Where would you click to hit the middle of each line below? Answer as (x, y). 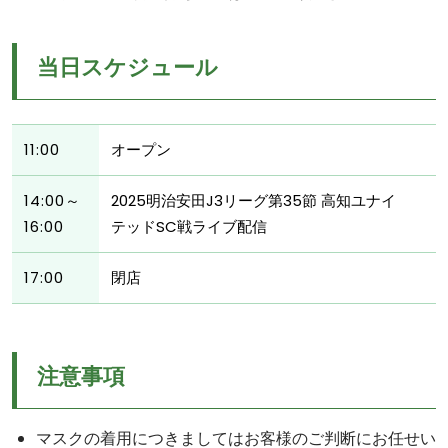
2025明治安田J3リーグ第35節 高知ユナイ (253, 200)
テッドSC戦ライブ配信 (189, 226)
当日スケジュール (127, 67)
